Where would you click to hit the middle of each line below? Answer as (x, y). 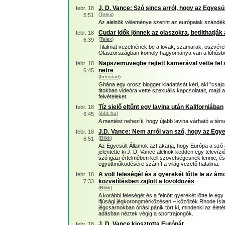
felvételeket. (113, 96)
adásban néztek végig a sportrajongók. (146, 213)
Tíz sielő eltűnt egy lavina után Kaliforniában (161, 107)
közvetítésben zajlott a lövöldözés (146, 181)
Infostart (109, 77)
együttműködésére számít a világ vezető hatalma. (159, 164)
